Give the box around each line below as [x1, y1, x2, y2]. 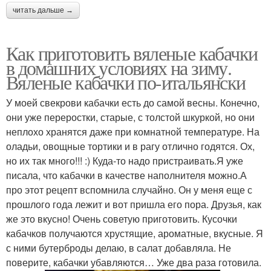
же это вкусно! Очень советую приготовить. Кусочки [6, 212, 237, 226]
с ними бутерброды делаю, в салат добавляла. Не [6, 241, 231, 255]
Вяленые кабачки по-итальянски [6, 69, 246, 96]
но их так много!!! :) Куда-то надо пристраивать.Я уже [6, 154, 243, 168]
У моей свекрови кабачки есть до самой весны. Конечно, [6, 96, 260, 110]
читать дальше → [13, 6, 73, 15]
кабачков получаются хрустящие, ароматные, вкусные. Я [6, 226, 263, 241]
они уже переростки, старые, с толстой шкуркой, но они [6, 110, 255, 125]
